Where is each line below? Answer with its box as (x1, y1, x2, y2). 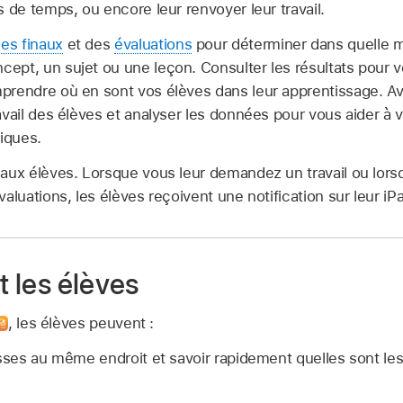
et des (62, 34, 115, 53)
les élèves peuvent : (16, 314, 155, 333)
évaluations (114, 34, 193, 53)
